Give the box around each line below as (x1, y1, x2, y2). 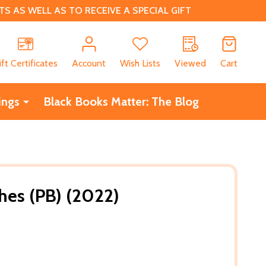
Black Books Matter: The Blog (43, 94, 199, 109)
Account (72, 57, 106, 69)
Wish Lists (120, 57, 160, 69)
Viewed (175, 57, 206, 69)
